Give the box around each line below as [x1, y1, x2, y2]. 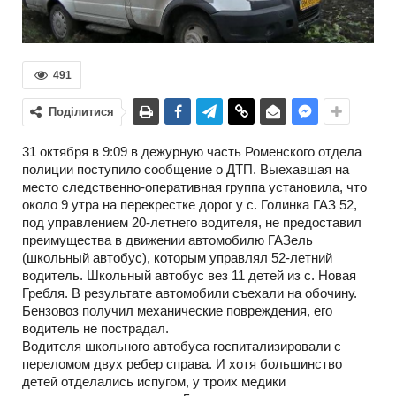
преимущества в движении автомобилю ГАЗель [22, 232, 313, 248]
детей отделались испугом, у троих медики [22, 374, 286, 390]
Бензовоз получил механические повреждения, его [22, 303, 332, 319]
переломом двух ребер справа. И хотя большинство [22, 356, 342, 372]
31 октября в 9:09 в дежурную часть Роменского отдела [22, 144, 362, 160]
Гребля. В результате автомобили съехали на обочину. [22, 286, 357, 301]
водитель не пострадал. [22, 321, 169, 337]
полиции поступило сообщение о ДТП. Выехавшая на [22, 162, 349, 178]
